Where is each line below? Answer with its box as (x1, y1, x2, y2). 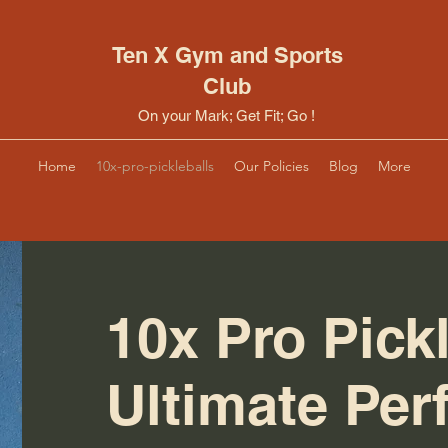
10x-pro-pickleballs (96, 157, 214, 175)
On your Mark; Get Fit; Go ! (138, 107, 315, 124)
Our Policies (234, 157, 309, 175)
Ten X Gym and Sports (111, 42, 343, 68)
